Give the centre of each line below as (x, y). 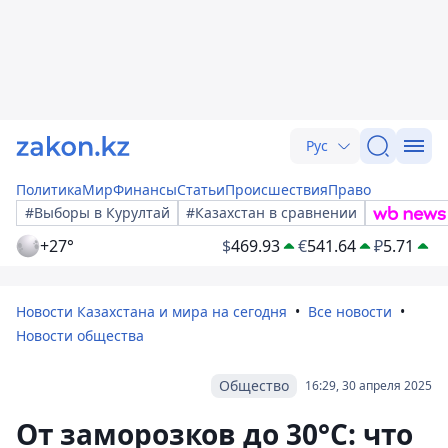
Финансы (145, 189)
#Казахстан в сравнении (271, 212)
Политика (49, 189)
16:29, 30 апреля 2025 (368, 385)
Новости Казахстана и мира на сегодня (151, 311)
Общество (254, 385)
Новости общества (80, 335)
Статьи (201, 189)
